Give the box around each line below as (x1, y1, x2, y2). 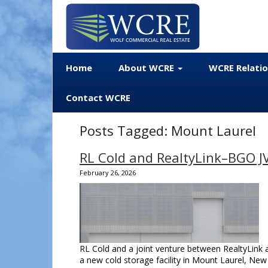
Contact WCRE (66, 92, 130, 103)
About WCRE (118, 62, 176, 74)
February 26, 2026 (80, 168, 136, 177)
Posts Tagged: (80, 121, 167, 139)
